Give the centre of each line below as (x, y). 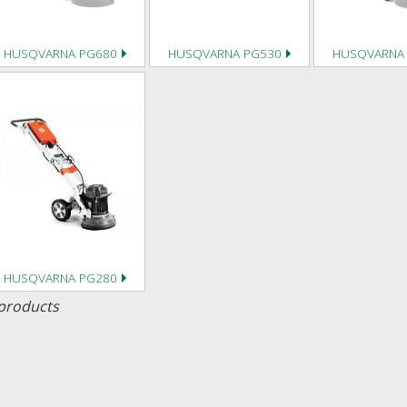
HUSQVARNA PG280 (61, 278)
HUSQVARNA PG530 (225, 53)
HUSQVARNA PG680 (61, 53)
